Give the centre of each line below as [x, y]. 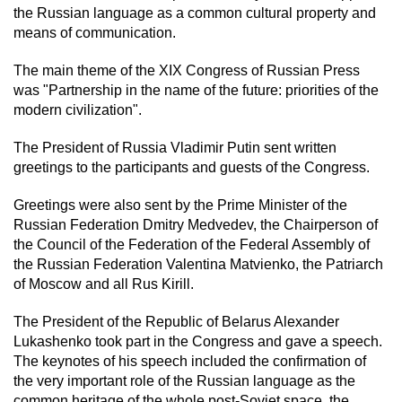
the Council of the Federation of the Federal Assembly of [192, 245]
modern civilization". [78, 110]
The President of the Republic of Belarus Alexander [176, 322]
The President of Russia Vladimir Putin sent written [175, 148]
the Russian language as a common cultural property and [195, 13]
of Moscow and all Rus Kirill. [104, 284]
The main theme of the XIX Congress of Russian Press [187, 71]
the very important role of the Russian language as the [184, 381]
